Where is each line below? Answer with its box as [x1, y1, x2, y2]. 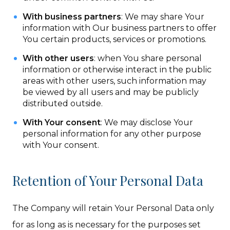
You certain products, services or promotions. [23, 34, 207, 44]
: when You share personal [94, 53, 202, 63]
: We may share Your [121, 12, 205, 22]
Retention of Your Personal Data [12, 171, 204, 189]
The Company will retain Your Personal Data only [12, 203, 215, 213]
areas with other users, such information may [23, 76, 207, 86]
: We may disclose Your [101, 118, 194, 127]
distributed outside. [23, 99, 103, 108]
